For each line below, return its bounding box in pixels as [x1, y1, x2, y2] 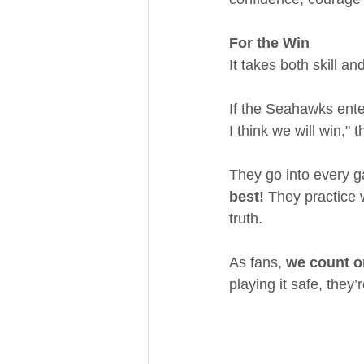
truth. [229, 210, 262, 227]
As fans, [229, 254, 286, 271]
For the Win [229, 35, 310, 51]
